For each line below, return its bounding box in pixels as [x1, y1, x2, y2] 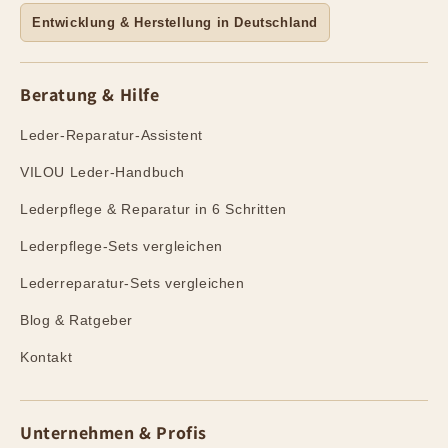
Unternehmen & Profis [20, 421, 207, 445]
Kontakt [20, 349, 73, 366]
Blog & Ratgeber [20, 312, 133, 329]
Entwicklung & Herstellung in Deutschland [32, 15, 318, 31]
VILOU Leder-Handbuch [20, 164, 185, 181]
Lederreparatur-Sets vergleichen [20, 275, 245, 292]
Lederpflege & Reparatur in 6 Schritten [20, 201, 287, 218]
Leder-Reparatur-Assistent [20, 127, 203, 144]
